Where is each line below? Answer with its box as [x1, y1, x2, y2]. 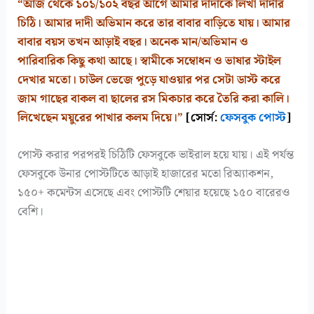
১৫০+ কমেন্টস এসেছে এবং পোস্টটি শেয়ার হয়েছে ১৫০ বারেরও [18, 184, 290, 203]
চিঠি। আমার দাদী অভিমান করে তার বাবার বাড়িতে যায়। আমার [18, 14, 291, 33]
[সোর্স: [186, 109, 218, 128]
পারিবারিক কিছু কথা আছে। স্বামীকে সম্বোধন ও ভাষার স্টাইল [18, 52, 282, 71]
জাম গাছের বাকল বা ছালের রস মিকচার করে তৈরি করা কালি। [18, 90, 290, 109]
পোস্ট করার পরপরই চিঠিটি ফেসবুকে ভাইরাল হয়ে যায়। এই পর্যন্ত [18, 146, 294, 165]
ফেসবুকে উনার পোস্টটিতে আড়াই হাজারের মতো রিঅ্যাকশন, [18, 165, 274, 184]
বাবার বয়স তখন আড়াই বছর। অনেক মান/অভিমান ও [18, 33, 249, 52]
